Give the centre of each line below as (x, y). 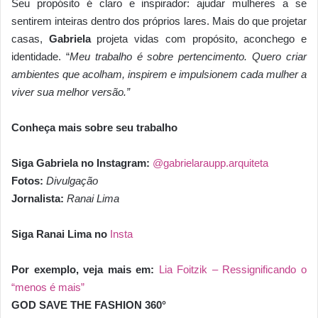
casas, (30, 39)
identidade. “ (40, 57)
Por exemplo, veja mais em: (85, 270)
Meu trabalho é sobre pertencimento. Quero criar (188, 57)
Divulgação (72, 181)
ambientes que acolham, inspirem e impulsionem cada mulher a (159, 75)
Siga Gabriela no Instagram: (82, 163)
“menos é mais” (48, 287)
